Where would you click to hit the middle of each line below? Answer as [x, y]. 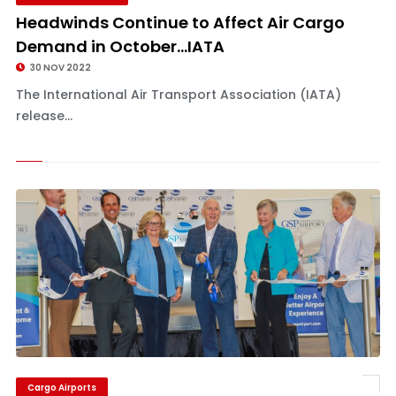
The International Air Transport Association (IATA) [178, 95]
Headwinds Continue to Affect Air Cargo [180, 23]
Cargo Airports [61, 388]
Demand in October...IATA [120, 46]
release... [44, 116]
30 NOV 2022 [59, 68]
